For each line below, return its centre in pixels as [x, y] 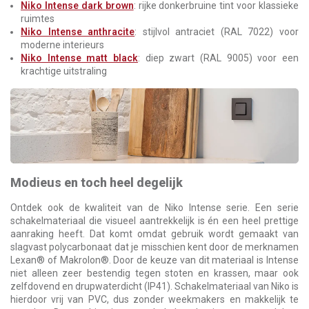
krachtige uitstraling [64, 71]
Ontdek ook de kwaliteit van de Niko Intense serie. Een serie [154, 208]
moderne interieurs [62, 45]
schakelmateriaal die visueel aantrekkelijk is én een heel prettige [154, 221]
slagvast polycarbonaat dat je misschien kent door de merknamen [154, 247]
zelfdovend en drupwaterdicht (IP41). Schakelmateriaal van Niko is [154, 287]
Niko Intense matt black [79, 58]
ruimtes [38, 19]
